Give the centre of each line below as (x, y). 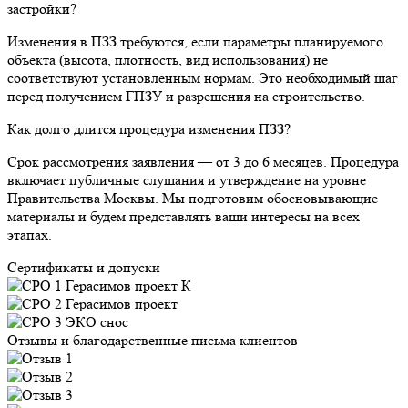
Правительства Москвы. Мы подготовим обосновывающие (193, 198)
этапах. (30, 235)
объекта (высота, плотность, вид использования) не (168, 60)
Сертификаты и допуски (84, 267)
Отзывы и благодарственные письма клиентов (153, 340)
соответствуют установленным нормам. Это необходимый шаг (203, 78)
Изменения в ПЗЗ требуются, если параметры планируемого (195, 41)
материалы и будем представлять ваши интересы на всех (184, 216)
